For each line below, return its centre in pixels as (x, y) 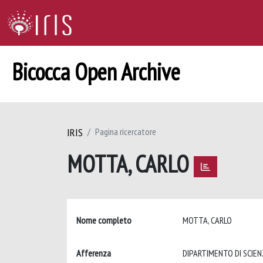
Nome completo (104, 220)
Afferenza (94, 253)
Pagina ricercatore (126, 131)
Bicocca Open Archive (96, 72)
